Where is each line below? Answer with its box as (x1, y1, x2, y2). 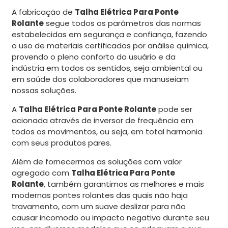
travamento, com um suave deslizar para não (12, 201, 186, 212)
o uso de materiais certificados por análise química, (12, 40, 209, 51)
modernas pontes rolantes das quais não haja (12, 190, 188, 201)
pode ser (156, 104, 192, 115)
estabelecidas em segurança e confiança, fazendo (12, 29, 207, 40)
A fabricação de (12, 7, 75, 18)
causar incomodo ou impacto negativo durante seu (12, 212, 209, 223)
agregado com (12, 167, 71, 179)
